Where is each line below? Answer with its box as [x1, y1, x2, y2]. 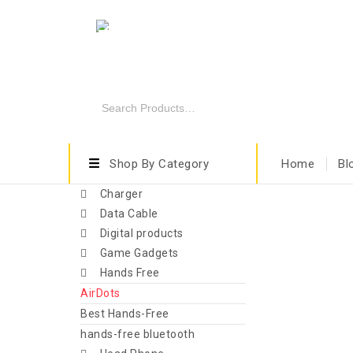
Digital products [99, 227, 184, 240]
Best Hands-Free [80, 307, 169, 320]
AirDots [80, 287, 121, 299]
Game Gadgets [99, 247, 179, 259]
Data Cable [99, 207, 158, 220]
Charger [99, 188, 143, 200]
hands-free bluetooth [80, 328, 195, 340]
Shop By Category [110, 156, 209, 171]
